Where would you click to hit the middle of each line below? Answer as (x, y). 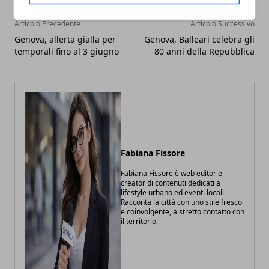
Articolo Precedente (47, 23)
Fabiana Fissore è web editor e (171, 174)
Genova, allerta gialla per (65, 39)
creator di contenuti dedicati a (171, 183)
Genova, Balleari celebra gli (199, 39)
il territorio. (139, 222)
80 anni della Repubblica (204, 51)
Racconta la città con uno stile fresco (181, 202)
